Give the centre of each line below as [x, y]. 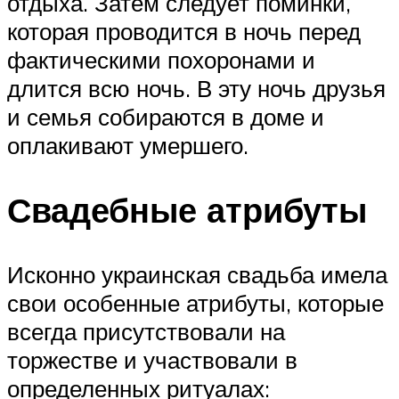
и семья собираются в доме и [166, 117]
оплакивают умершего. [128, 146]
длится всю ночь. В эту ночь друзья [196, 89]
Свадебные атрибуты [187, 210]
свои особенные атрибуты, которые [195, 302]
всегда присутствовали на [146, 331]
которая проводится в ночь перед [184, 32]
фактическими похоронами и [161, 60]
